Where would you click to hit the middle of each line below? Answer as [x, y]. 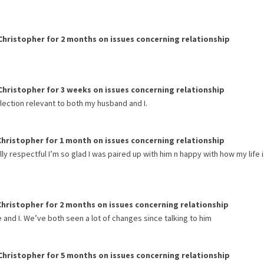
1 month [75, 140]
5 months [79, 255]
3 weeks [76, 90]
